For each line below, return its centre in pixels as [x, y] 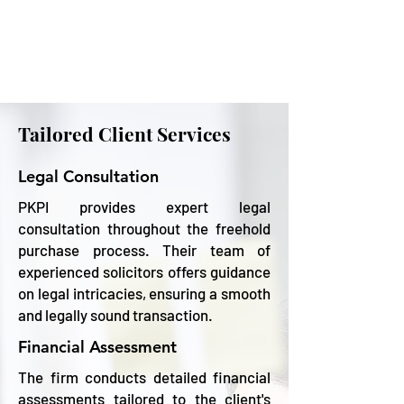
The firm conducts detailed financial [144, 377]
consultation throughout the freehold [144, 228]
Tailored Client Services [127, 133]
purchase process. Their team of [144, 250]
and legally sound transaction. [117, 315]
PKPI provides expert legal [144, 207]
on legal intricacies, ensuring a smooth [144, 293]
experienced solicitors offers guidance [144, 271]
